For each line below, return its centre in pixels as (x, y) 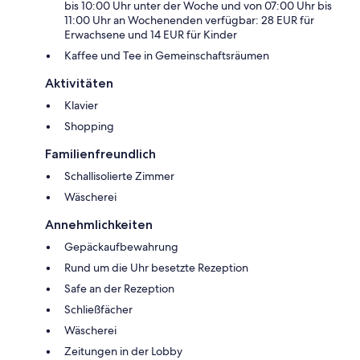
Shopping (89, 127)
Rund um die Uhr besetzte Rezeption (156, 268)
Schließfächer (98, 310)
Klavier (81, 106)
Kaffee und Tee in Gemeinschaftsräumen (167, 56)
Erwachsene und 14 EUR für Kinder (151, 35)
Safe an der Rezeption (119, 289)
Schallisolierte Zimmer (119, 176)
